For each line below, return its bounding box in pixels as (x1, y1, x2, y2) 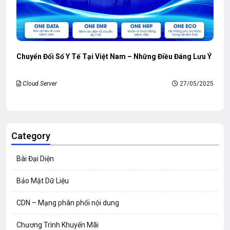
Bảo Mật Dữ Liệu (16, 177, 69, 185)
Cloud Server (23, 80, 57, 88)
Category (11, 130, 50, 142)
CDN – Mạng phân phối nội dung (16, 199, 119, 207)
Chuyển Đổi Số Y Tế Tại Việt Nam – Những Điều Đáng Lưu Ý (16, 52, 212, 61)
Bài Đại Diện (16, 155, 54, 163)
